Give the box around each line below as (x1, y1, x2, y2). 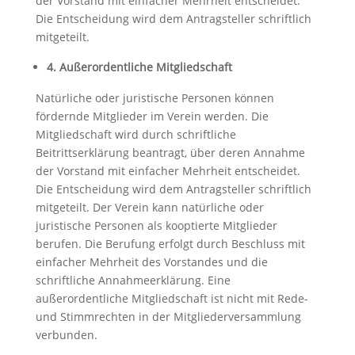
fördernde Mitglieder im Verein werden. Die (35, 109, 269, 124)
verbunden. (35, 327, 97, 342)
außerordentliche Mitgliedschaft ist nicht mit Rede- (35, 291, 308, 306)
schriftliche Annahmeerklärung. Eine (35, 273, 231, 288)
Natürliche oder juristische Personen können (35, 90, 274, 105)
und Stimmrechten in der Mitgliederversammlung (35, 309, 301, 324)
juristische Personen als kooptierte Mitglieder (35, 218, 277, 233)
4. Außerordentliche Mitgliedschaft (46, 59, 232, 74)
